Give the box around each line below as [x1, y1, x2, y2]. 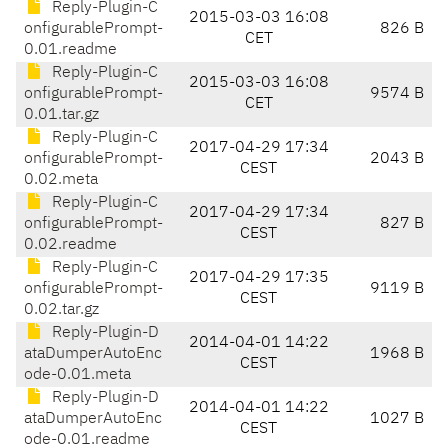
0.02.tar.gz [24, 302, 99, 319]
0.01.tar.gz [24, 107, 99, 124]
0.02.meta [24, 172, 98, 189]
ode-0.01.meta [24, 367, 131, 384]
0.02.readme [24, 237, 117, 254]
